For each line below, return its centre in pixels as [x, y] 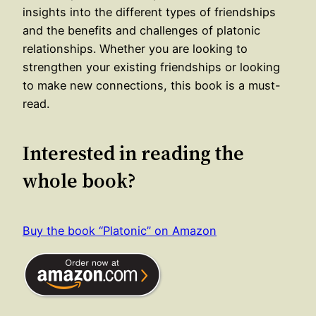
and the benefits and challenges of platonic [141, 31]
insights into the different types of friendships [149, 12]
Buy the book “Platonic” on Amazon [120, 230]
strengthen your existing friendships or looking [151, 67]
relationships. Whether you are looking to [135, 49]
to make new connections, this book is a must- [152, 86]
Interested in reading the [133, 153]
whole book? [79, 181]
